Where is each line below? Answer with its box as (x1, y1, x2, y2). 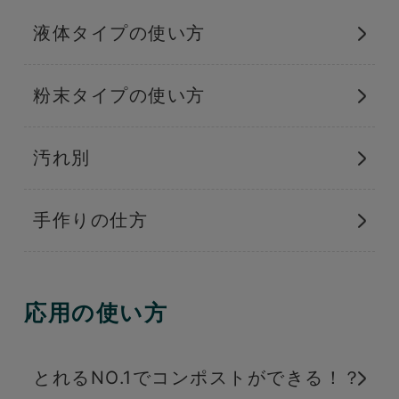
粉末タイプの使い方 (33, 84, 206, 106)
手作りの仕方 (33, 208, 148, 231)
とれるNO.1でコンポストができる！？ (33, 366, 362, 388)
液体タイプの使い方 (33, 21, 206, 44)
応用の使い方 (24, 298, 167, 326)
